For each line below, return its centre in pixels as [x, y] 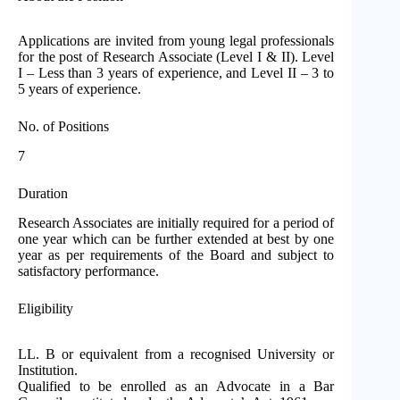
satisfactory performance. [88, 271]
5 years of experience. [79, 89]
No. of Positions [63, 127]
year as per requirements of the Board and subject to [176, 254]
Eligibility [46, 308]
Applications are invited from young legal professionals [176, 41]
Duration [43, 194]
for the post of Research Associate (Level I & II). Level [176, 57]
